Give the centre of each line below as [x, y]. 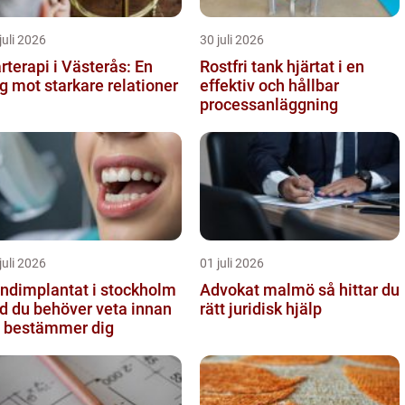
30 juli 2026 [232, 39]
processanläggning [269, 104]
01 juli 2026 [232, 263]
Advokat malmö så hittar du [259, 289]
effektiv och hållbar [269, 85]
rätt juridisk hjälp [261, 308]
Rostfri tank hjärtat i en [243, 66]
